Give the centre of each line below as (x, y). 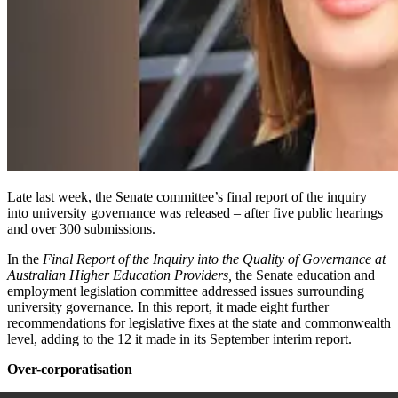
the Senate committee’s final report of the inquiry (229, 196)
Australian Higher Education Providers (118, 275)
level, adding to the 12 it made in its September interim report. (179, 338)
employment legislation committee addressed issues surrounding (186, 291)
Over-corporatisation (70, 369)
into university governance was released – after (140, 212)
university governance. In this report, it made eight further (168, 306)
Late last (32, 196)
